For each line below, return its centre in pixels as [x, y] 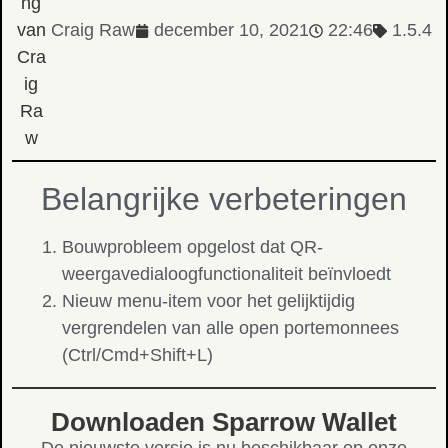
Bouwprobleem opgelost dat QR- [192, 247]
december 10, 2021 [231, 30]
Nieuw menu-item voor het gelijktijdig [208, 301]
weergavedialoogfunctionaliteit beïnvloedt [226, 274]
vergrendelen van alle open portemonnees [230, 328]
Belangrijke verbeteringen [224, 199]
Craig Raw [93, 30]
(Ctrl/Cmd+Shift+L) [137, 355]
